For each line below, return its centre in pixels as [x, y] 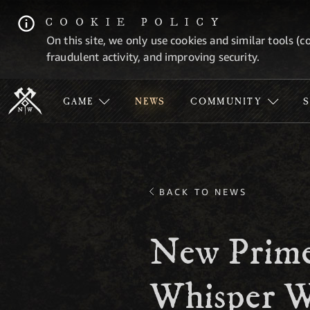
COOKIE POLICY [135, 22]
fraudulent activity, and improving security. [153, 57]
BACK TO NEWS [203, 192]
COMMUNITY [226, 102]
